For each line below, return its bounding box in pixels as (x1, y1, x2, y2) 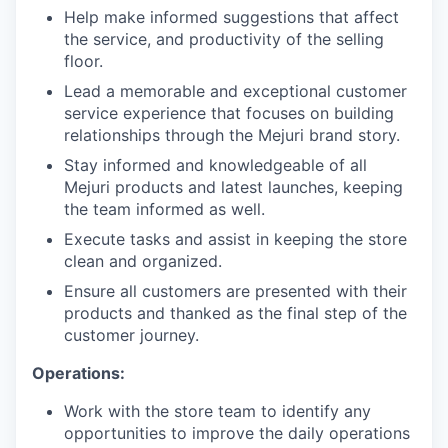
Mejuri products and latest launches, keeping (64, 177, 403, 197)
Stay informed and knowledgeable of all (64, 155, 367, 175)
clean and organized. (64, 251, 222, 271)
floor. (64, 51, 103, 71)
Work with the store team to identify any (64, 401, 371, 421)
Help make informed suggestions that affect (64, 7, 399, 27)
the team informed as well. (64, 199, 265, 219)
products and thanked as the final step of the (64, 303, 407, 323)
